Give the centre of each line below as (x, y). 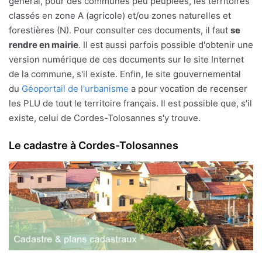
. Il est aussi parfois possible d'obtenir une (166, 44)
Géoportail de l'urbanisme (75, 88)
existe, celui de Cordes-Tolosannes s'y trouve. (105, 118)
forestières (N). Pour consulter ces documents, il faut (120, 30)
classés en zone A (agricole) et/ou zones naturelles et (120, 15)
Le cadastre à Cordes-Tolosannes (94, 145)
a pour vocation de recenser (188, 88)
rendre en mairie (44, 44)
